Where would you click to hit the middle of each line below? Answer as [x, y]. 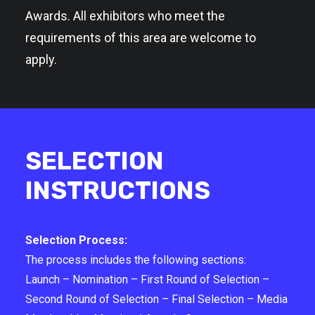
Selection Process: [76, 240]
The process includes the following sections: [136, 260]
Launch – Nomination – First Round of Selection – [147, 279]
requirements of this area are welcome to [141, 38]
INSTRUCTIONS [118, 191]
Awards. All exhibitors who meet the [125, 16]
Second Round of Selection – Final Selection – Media [156, 299]
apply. [41, 59]
